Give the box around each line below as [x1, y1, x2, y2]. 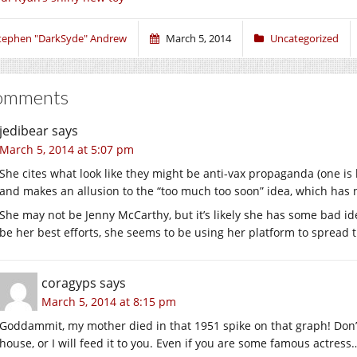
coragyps [41, 273, 96, 292]
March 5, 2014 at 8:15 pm [41, 293, 176, 309]
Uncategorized [270, 30, 339, 45]
